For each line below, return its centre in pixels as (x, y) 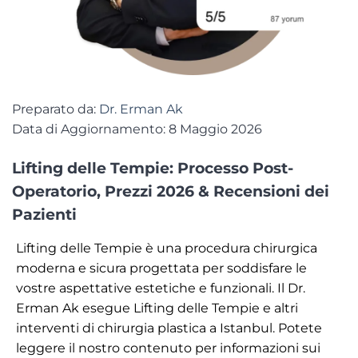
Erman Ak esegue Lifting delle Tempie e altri (157, 308)
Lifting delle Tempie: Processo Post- (153, 169)
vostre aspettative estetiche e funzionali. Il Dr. (161, 288)
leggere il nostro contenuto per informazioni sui (168, 348)
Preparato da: (56, 109)
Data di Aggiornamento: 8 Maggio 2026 (137, 129)
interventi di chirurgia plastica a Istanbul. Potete (169, 328)
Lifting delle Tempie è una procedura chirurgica (167, 249)
